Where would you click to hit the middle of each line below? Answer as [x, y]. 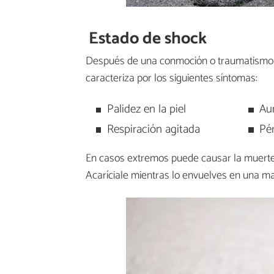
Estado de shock [148, 39]
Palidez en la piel [146, 109]
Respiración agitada [153, 130]
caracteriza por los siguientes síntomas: [172, 79]
